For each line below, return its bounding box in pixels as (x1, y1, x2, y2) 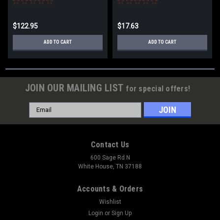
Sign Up (111, 209, 132, 217)
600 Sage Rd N (90, 154, 130, 161)
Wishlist (99, 198, 121, 205)
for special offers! (126, 83, 191, 93)
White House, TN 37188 (78, 163, 142, 170)
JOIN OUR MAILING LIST (25, 82, 126, 94)
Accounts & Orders (77, 184, 143, 193)
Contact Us (90, 139, 130, 149)
